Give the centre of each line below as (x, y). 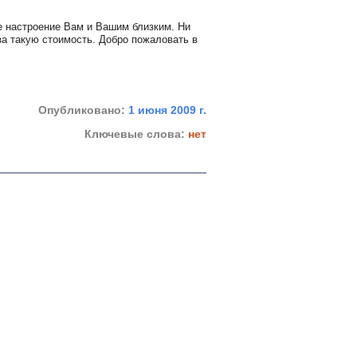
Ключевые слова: (136, 134)
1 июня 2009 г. (167, 110)
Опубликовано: (83, 110)
